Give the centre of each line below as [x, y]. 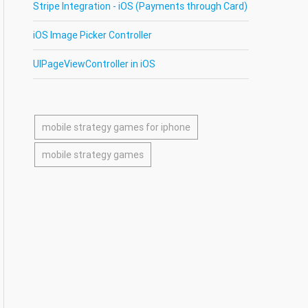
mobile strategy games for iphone [117, 127]
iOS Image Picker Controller [93, 35]
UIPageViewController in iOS [95, 64]
